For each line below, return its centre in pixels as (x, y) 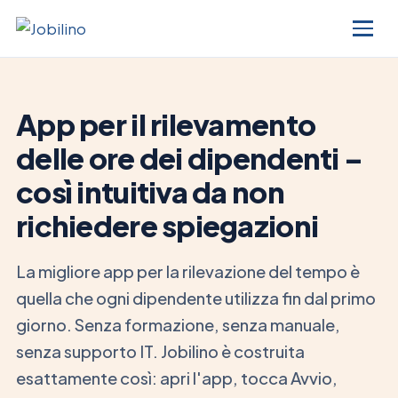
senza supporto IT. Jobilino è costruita (160, 352)
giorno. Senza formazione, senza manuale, (178, 325)
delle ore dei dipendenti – (190, 158)
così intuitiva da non (150, 191)
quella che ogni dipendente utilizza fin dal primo (196, 298)
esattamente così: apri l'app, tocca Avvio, (177, 378)
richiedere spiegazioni (167, 225)
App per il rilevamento (166, 124)
